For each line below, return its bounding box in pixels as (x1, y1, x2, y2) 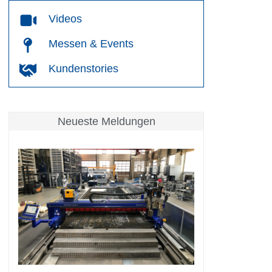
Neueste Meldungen (57, 115, 155, 127)
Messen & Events (49, 37, 134, 50)
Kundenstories (49, 62, 119, 75)
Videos (49, 12, 83, 25)
